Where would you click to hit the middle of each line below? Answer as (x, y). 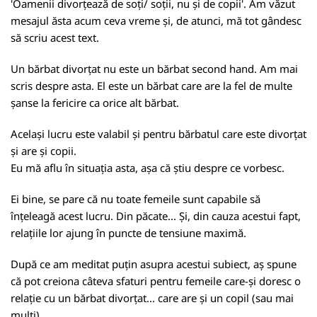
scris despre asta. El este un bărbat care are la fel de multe (151, 86)
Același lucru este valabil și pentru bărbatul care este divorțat (158, 134)
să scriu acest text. (55, 38)
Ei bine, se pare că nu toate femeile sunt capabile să (136, 199)
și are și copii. (44, 151)
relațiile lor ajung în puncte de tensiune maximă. (128, 233)
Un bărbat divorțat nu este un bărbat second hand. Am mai (154, 69)
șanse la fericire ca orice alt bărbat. (95, 103)
